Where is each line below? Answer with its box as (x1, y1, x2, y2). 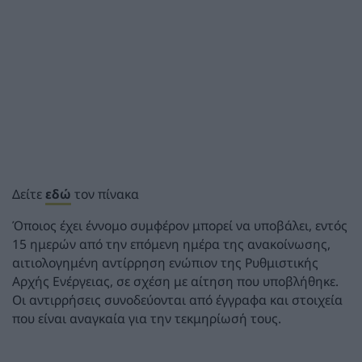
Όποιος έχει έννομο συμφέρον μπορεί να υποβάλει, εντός (12, 216, 347, 234)
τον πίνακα (71, 185, 139, 204)
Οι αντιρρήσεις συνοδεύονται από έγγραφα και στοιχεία (12, 290, 343, 309)
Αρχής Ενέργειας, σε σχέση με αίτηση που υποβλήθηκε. (12, 271, 339, 290)
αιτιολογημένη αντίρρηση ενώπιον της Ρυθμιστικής (12, 253, 318, 271)
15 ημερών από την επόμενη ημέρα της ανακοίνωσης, (12, 234, 330, 253)
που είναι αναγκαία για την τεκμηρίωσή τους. (12, 309, 281, 327)
